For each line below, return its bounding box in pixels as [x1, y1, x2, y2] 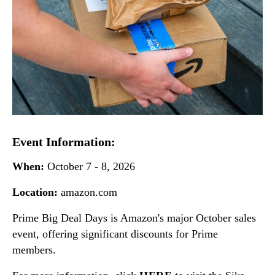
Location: [12, 185, 58, 198]
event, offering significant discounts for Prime [12, 227, 218, 240]
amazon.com [58, 185, 117, 198]
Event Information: [12, 135, 115, 149]
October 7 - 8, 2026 [47, 160, 135, 172]
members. [12, 243, 56, 256]
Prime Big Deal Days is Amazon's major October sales [12, 211, 256, 224]
